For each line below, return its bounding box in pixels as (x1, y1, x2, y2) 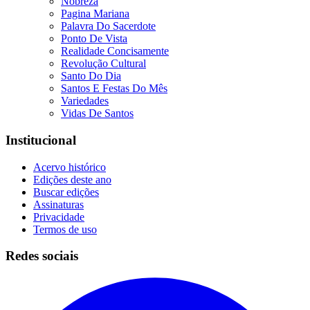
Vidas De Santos (61, 107, 134, 120)
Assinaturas (33, 198, 84, 210)
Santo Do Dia (61, 70, 121, 82)
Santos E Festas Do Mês (61, 82, 167, 95)
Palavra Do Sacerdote (61, 20, 156, 33)
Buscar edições (33, 185, 99, 198)
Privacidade (33, 210, 84, 223)
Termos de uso (33, 223, 97, 235)
